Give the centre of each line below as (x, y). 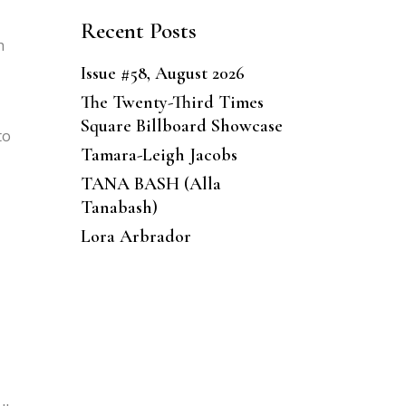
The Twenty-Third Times (172, 102)
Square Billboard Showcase (181, 126)
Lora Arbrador (135, 236)
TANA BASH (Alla (150, 184)
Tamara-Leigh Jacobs (159, 155)
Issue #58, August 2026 (162, 73)
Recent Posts (138, 30)
